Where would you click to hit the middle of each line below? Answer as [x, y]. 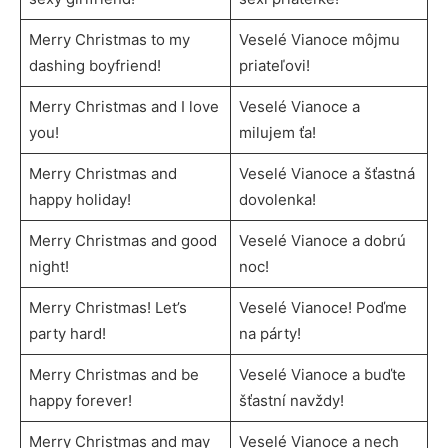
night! [48, 266]
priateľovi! [274, 65]
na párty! [269, 333]
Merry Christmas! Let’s [107, 307]
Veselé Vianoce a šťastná [326, 173]
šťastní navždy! [291, 400]
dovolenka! [277, 199]
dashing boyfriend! [94, 65]
